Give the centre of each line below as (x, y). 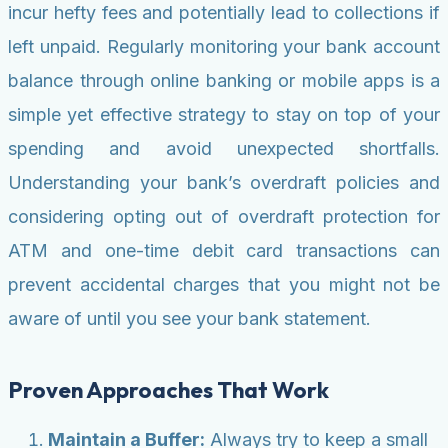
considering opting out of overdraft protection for (224, 217)
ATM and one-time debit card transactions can (224, 251)
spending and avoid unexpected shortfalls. (224, 149)
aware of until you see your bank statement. (189, 319)
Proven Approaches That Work (168, 390)
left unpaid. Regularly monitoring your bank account (224, 47)
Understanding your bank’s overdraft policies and (224, 183)
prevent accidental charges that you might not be (224, 285)
